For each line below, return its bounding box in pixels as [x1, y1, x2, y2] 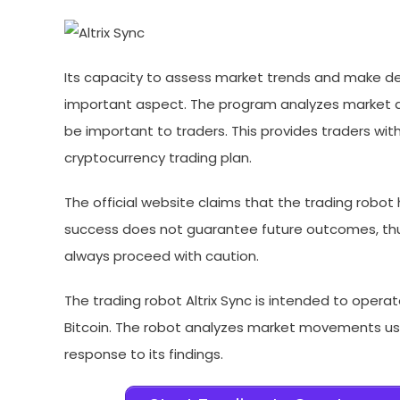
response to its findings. [64, 345, 223, 364]
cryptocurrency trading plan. [64, 148, 252, 168]
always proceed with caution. [64, 246, 259, 266]
